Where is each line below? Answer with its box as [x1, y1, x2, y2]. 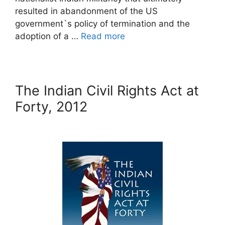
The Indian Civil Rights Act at [15, 82, 199, 99]
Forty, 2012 [15, 98, 87, 116]
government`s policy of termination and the [15, 19, 190, 29]
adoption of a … [15, 31, 81, 42]
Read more [81, 31, 125, 42]
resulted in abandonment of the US [15, 6, 158, 17]
